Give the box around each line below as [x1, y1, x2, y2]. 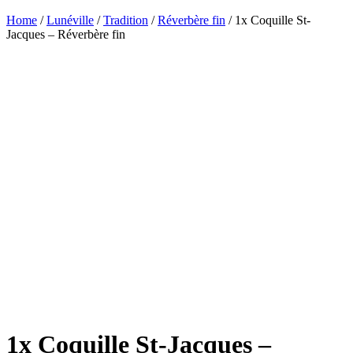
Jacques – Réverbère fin [6, 27, 125, 41]
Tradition [103, 13, 148, 27]
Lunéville [46, 13, 94, 27]
